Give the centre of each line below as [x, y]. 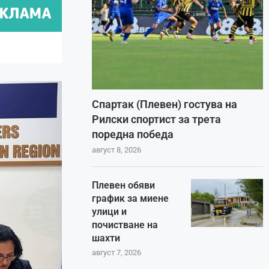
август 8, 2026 [117, 150]
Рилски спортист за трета [157, 119]
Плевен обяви [124, 186]
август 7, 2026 [117, 253]
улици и [110, 212]
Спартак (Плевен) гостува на [165, 104]
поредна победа [133, 134]
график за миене [131, 199]
